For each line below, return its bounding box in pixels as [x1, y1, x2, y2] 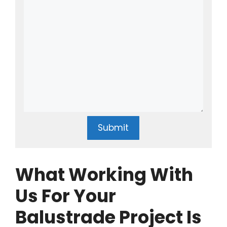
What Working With [15, 162, 193, 187]
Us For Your [15, 183, 116, 208]
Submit [98, 121, 129, 134]
